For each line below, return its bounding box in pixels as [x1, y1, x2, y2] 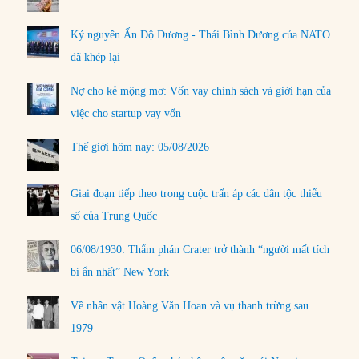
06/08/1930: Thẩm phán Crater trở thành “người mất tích [71, 243, 330, 256]
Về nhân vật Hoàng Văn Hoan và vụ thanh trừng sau [71, 299, 309, 312]
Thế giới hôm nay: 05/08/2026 [71, 141, 210, 154]
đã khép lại [71, 51, 121, 64]
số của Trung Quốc [71, 209, 158, 222]
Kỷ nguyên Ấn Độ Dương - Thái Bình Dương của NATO [71, 29, 331, 42]
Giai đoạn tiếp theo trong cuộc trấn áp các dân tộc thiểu [71, 187, 323, 200]
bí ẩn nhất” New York [71, 265, 170, 278]
